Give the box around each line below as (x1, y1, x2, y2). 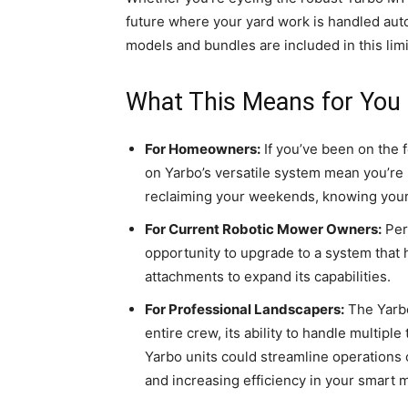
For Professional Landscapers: (145, 300, 344, 318)
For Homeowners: (145, 139, 260, 158)
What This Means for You (126, 87, 401, 117)
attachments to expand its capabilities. (145, 267, 391, 285)
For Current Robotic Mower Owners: (145, 219, 382, 238)
